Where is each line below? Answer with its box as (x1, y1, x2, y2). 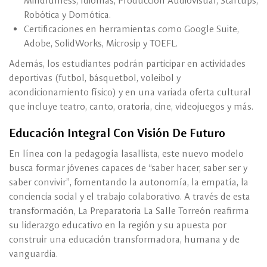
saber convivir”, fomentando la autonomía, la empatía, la (9, 176, 249, 188)
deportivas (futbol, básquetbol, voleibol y (9, 72, 181, 84)
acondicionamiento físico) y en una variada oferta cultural (9, 86, 251, 98)
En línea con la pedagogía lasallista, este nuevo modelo (9, 148, 244, 160)
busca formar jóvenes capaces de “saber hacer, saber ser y (9, 162, 247, 174)
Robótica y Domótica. (24, 9, 111, 21)
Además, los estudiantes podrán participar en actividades (9, 58, 246, 70)
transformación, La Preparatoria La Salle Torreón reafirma (9, 205, 249, 217)
